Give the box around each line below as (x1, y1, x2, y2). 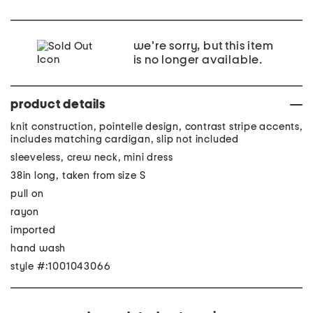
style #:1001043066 (10, 261, 111, 272)
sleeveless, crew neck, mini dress (10, 152, 173, 163)
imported (10, 225, 56, 235)
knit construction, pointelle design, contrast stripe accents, (10, 122, 303, 132)
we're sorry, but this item (133, 40, 274, 52)
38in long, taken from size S (10, 170, 146, 181)
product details (10, 99, 105, 111)
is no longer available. (133, 54, 263, 66)
